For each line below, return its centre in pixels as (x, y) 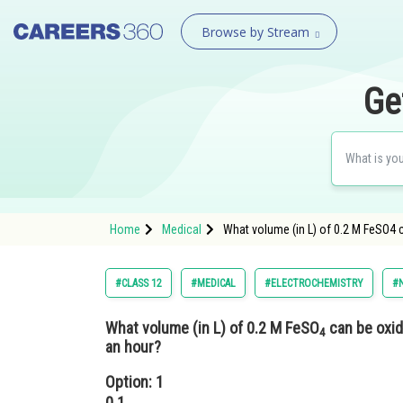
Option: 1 (134, 382)
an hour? (133, 347)
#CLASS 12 (139, 283)
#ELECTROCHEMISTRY (314, 283)
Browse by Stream (255, 32)
